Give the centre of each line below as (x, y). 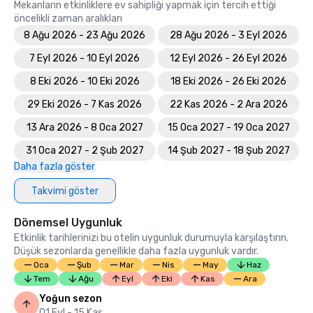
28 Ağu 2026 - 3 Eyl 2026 (228, 35)
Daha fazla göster (54, 167)
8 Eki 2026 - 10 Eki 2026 (85, 81)
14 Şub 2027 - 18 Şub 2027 (228, 151)
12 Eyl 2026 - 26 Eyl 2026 (228, 58)
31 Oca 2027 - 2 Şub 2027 (85, 151)
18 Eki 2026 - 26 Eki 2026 (228, 81)
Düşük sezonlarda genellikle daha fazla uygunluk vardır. (136, 251)
